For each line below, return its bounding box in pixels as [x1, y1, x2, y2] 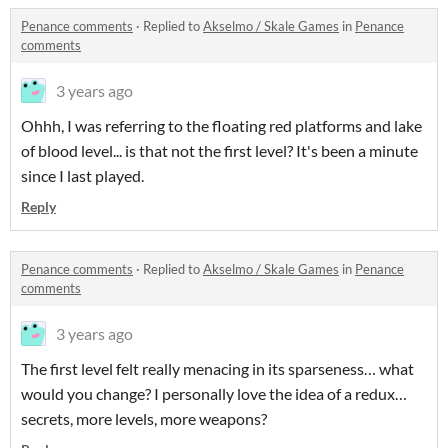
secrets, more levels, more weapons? [21, 409, 267, 428]
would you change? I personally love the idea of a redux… [21, 384, 407, 403]
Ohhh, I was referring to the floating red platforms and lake [21, 116, 422, 135]
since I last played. [21, 166, 144, 185]
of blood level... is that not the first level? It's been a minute [21, 141, 418, 160]
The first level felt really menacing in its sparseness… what [21, 359, 414, 378]
